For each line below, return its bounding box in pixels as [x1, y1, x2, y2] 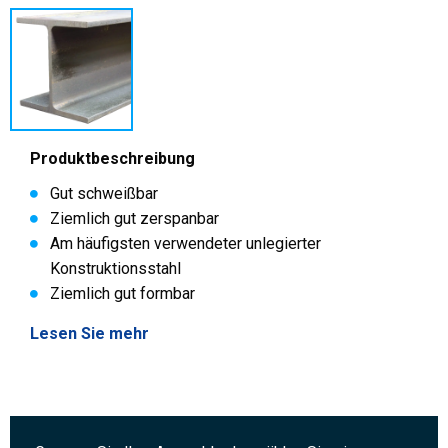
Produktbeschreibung [30, 149, 195, 168]
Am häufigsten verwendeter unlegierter [50, 234, 321, 253]
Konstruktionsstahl [50, 259, 181, 278]
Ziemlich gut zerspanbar [50, 209, 219, 228]
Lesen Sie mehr [30, 324, 149, 343]
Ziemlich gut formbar [50, 284, 195, 303]
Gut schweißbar [50, 184, 158, 203]
